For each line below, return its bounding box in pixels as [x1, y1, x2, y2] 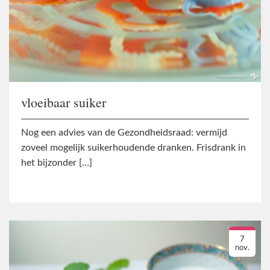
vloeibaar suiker [21, 93, 106, 111]
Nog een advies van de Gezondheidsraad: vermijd [21, 127, 227, 137]
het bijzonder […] [21, 157, 92, 168]
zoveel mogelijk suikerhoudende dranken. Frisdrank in [21, 142, 246, 152]
